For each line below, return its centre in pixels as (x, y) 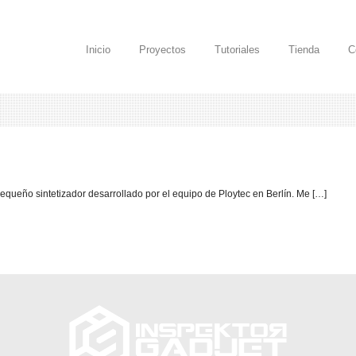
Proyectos (163, 50)
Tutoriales (237, 50)
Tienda (304, 50)
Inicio (98, 50)
